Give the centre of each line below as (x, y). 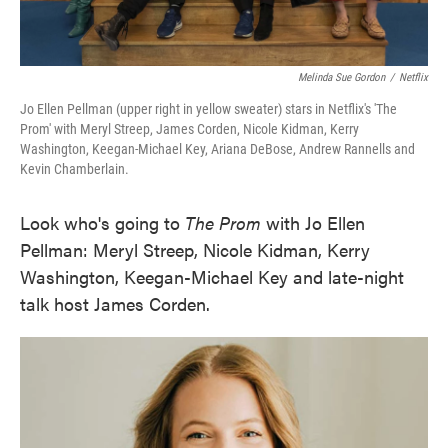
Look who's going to (102, 222)
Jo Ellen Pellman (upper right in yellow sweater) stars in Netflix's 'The (208, 109)
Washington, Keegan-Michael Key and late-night (212, 276)
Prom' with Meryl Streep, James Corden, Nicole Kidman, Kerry (189, 129)
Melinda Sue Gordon (341, 77)
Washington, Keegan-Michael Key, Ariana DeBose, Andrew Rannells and (217, 149)
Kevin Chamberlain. (74, 169)
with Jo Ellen (315, 222)
